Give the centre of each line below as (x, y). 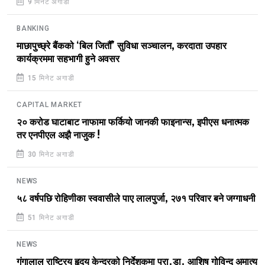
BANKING (33, 29)
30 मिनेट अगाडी (50, 155)
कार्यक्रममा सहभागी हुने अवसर (68, 59)
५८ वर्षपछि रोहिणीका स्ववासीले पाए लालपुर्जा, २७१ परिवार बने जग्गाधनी (136, 199)
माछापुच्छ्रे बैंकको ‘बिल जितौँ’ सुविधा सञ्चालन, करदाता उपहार (122, 46)
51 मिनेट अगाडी (50, 218)
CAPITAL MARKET (50, 105)
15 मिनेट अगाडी (50, 78)
